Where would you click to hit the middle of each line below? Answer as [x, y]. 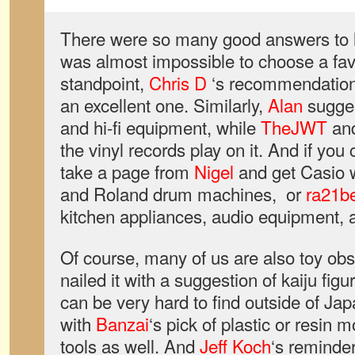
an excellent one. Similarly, [164, 105]
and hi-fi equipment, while [160, 127]
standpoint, [105, 82]
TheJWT [294, 127]
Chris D [178, 82]
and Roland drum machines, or [183, 193]
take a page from [127, 171]
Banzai [122, 323]
